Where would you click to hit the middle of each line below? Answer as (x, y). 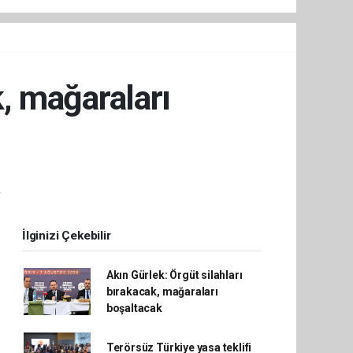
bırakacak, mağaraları (162, 291)
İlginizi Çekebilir (67, 235)
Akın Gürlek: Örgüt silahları (174, 275)
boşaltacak (134, 308)
